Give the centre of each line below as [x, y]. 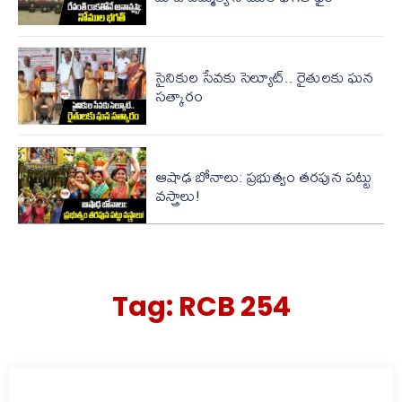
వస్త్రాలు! [178, 195]
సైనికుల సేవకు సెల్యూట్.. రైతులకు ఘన [264, 76]
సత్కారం [179, 95]
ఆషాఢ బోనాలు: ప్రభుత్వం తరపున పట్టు [263, 176]
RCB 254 [234, 307]
